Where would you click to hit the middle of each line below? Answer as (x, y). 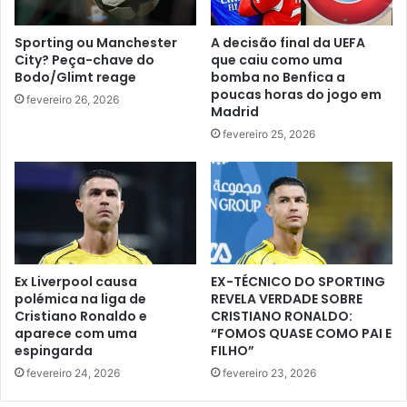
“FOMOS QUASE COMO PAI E (301, 334)
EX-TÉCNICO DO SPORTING (298, 282)
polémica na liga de (80, 299)
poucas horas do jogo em (296, 95)
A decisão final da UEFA (288, 43)
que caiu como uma (277, 60)
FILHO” (233, 351)
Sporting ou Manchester (96, 43)
